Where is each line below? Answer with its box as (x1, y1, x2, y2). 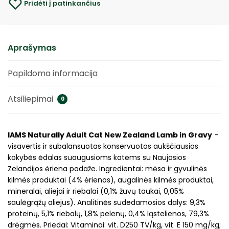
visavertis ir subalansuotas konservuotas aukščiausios (8, 141, 198, 151)
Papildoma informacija (8, 67, 98, 79)
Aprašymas (8, 42, 56, 54)
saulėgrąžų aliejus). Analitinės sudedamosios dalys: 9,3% (8, 197, 205, 208)
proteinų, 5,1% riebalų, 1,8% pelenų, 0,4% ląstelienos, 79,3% (8, 209, 209, 219)
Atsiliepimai (8, 93, 55, 105)
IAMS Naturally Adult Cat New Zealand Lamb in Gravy (8, 130, 212, 140)
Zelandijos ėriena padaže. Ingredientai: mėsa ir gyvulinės (8, 164, 207, 174)
